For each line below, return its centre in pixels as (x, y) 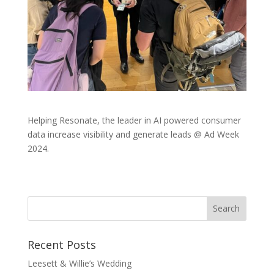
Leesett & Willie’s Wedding (79, 263)
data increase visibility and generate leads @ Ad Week (133, 134)
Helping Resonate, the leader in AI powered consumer (134, 120)
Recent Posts (61, 244)
